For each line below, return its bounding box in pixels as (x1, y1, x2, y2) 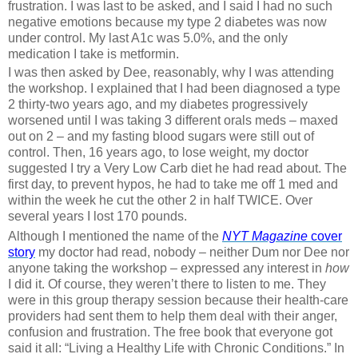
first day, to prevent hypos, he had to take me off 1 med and (8, 177, 338, 191)
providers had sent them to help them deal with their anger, (8, 309, 337, 324)
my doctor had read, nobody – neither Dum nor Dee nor (35, 245, 349, 260)
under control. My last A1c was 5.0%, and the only (8, 31, 288, 46)
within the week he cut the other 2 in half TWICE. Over (8, 193, 312, 207)
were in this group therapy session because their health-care (8, 293, 348, 308)
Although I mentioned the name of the (8, 229, 222, 244)
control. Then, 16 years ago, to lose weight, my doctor (8, 145, 308, 159)
